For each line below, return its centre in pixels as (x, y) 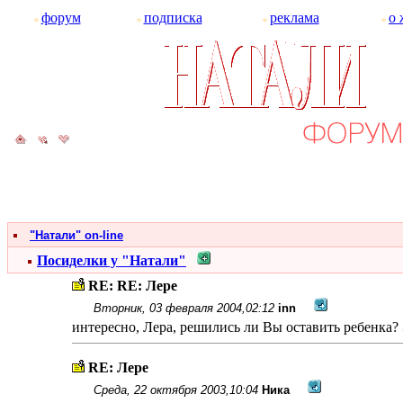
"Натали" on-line (76, 235)
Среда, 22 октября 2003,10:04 (175, 390)
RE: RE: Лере (132, 286)
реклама (294, 18)
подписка (173, 18)
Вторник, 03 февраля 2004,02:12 (184, 308)
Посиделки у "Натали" (112, 260)
